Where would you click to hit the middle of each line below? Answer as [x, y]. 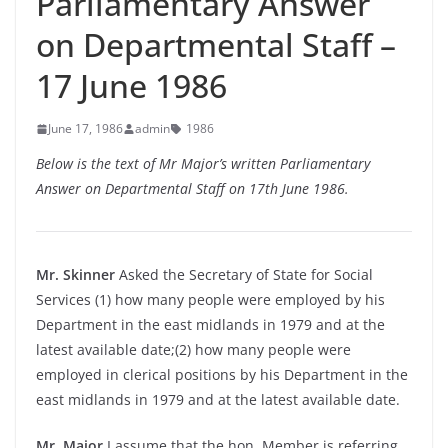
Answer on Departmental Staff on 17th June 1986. [192, 188]
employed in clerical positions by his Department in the [222, 374]
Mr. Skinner [75, 274]
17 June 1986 [131, 85]
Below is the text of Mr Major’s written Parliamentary [203, 163]
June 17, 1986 [85, 128]
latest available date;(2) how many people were [193, 349]
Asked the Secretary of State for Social [244, 274]
